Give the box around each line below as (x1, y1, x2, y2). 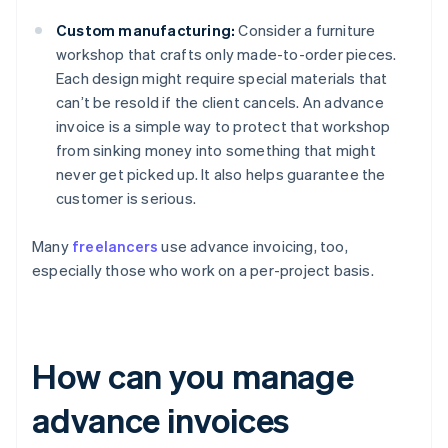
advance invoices (32, 398, 290, 442)
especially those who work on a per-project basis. (32, 260, 374, 281)
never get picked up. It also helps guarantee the (56, 164, 386, 185)
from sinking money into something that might (56, 140, 376, 161)
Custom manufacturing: (56, 20, 236, 41)
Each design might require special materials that (56, 68, 388, 89)
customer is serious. (56, 188, 196, 209)
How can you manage (32, 354, 355, 398)
